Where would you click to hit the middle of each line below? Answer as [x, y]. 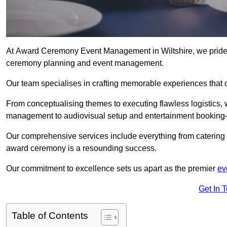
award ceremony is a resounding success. [81, 148]
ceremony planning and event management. [85, 63]
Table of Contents [50, 216]
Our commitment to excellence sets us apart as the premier [112, 169]
